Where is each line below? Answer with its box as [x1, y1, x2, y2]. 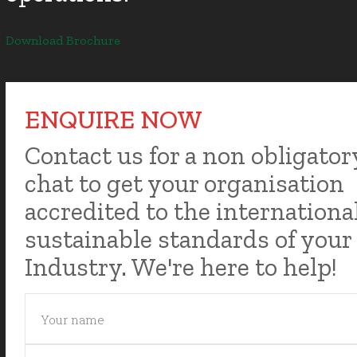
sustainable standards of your [25, 224, 352, 254]
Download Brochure [6, 33, 121, 48]
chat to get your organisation [25, 168, 345, 198]
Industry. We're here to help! [25, 252, 338, 282]
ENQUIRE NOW [25, 104, 203, 135]
